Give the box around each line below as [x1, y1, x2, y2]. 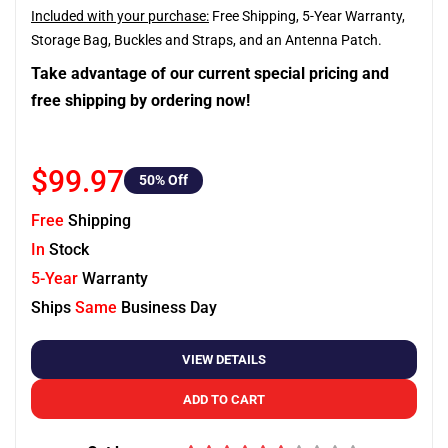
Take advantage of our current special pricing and [31, 64, 389, 83]
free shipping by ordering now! [31, 91, 250, 110]
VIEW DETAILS [182, 352, 266, 367]
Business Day [117, 298, 217, 317]
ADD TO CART [183, 391, 265, 407]
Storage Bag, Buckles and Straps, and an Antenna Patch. [31, 32, 382, 48]
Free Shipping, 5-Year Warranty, [209, 8, 405, 24]
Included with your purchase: [31, 8, 209, 24]
